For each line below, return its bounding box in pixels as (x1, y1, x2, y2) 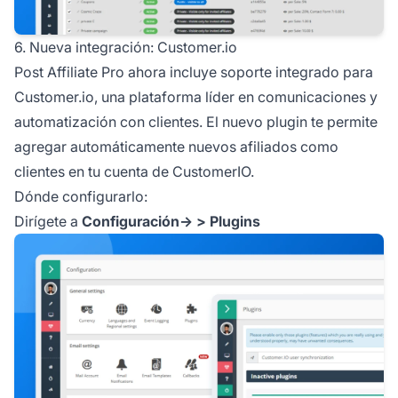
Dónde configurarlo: (14, 187, 147, 206)
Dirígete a (14, 212, 82, 231)
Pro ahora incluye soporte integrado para (98, 63, 373, 82)
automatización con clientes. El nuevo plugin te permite (14, 113, 378, 131)
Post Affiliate (14, 63, 98, 82)
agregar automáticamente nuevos (14, 138, 240, 156)
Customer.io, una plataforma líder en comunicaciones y (14, 88, 378, 107)
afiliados (240, 138, 297, 156)
